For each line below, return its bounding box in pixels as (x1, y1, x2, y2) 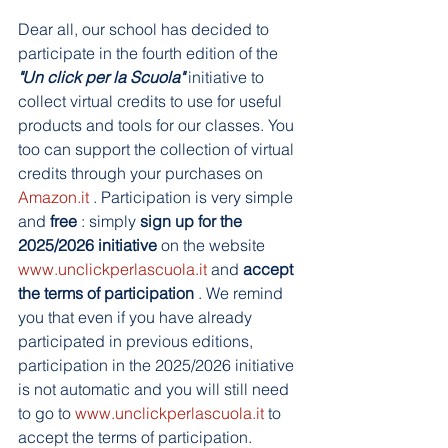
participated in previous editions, (18, 331, 257, 351)
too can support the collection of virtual (18, 139, 298, 159)
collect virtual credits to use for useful (18, 91, 286, 111)
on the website (157, 235, 269, 255)
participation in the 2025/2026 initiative (18, 355, 298, 375)
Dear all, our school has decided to (18, 19, 273, 39)
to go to (18, 403, 75, 423)
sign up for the (140, 211, 246, 231)
